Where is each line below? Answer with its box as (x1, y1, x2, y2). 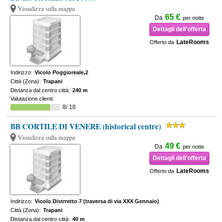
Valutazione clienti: (10, 96, 55, 102)
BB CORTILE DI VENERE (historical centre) (10, 121, 162, 132)
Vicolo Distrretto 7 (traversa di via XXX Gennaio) (35, 198, 160, 204)
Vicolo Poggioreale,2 (35, 69, 89, 75)
